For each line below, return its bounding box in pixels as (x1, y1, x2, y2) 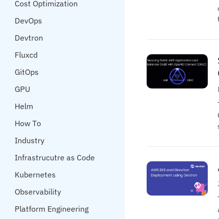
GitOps (15, 67, 39, 77)
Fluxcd (15, 50, 38, 60)
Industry (15, 135, 44, 145)
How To (15, 118, 41, 128)
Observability (15, 187, 61, 197)
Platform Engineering (15, 204, 88, 214)
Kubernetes (15, 170, 56, 179)
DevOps (15, 16, 42, 25)
